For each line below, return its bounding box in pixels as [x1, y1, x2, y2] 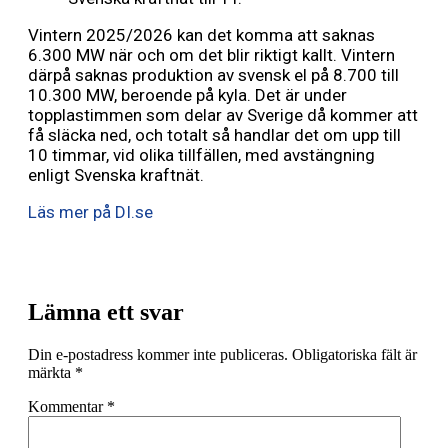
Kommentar [28, 397, 107, 415]
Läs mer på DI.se [28, 202, 153, 223]
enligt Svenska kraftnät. [28, 165, 204, 186]
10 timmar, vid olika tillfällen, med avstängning [28, 145, 375, 166]
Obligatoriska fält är [292, 345, 417, 363]
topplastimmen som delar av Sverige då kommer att [28, 105, 418, 126]
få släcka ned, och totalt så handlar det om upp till [28, 125, 401, 146]
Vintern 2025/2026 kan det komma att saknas [28, 25, 375, 46]
